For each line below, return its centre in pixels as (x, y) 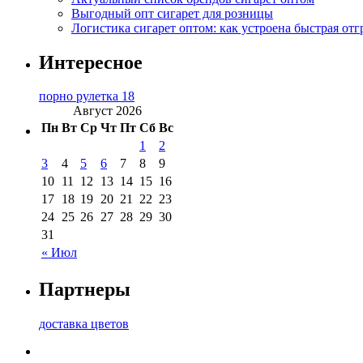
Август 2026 (107, 111)
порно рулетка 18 (87, 96)
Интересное (91, 62)
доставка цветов (84, 324)
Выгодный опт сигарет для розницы (172, 13)
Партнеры (85, 290)
